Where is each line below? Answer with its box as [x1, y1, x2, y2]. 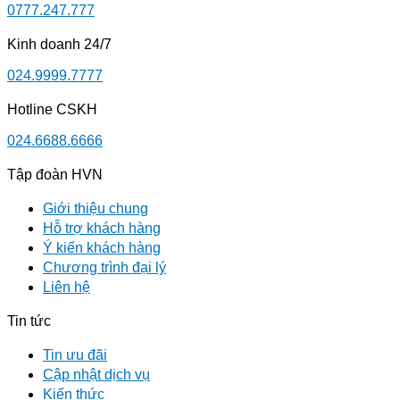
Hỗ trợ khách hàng [43, 221, 161, 237]
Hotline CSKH [7, 102, 97, 118]
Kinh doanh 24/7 [7, 37, 112, 53]
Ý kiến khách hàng [43, 240, 161, 256]
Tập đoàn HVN [7, 167, 103, 183]
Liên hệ [43, 279, 90, 296]
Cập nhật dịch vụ [43, 367, 150, 383]
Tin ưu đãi [43, 347, 107, 363]
